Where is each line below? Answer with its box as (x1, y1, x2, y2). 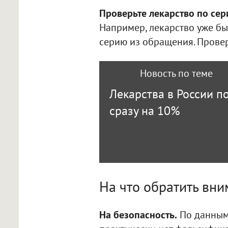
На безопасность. (99, 208, 177, 221)
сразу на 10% (109, 102, 180, 119)
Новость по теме (139, 66, 213, 80)
